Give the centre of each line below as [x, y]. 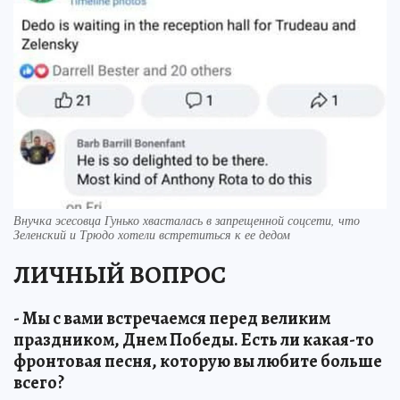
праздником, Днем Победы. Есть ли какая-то [194, 340]
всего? [39, 383]
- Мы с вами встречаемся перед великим [172, 319]
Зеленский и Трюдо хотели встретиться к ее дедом [152, 235]
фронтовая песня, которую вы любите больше [198, 362]
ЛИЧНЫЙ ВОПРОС [120, 275]
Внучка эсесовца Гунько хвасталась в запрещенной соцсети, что [187, 221]
